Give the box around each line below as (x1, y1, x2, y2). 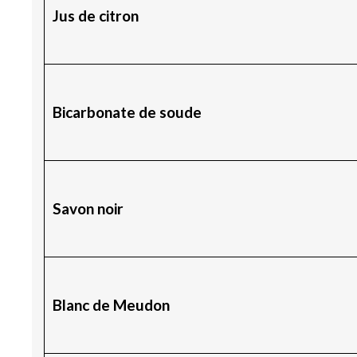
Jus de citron (52, 6, 139, 25)
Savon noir (52, 198, 124, 218)
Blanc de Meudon (52, 295, 170, 314)
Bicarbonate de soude (52, 102, 202, 121)
